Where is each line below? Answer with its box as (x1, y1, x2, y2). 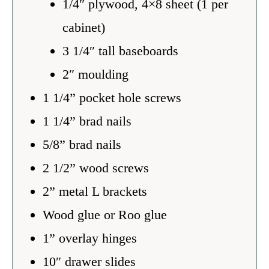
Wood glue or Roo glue (42, 207, 167, 222)
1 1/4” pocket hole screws (42, 89, 181, 105)
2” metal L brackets (42, 183, 147, 199)
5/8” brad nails (42, 136, 121, 152)
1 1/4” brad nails (42, 113, 131, 128)
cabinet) (62, 19, 105, 35)
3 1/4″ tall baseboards (62, 43, 178, 58)
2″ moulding (62, 66, 128, 82)
